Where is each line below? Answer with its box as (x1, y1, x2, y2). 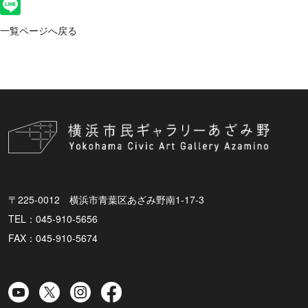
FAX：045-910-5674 (8, 230, 98, 245)
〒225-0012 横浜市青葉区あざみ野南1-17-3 (8, 192, 204, 206)
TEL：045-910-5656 (8, 211, 98, 225)
